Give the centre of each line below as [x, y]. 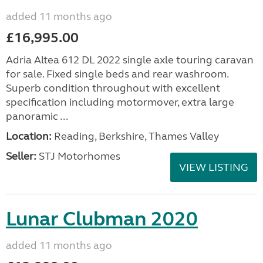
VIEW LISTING [214, 167]
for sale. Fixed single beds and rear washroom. [117, 74]
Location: [29, 136]
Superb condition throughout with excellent [113, 88]
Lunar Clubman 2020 [102, 219]
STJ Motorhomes [78, 156]
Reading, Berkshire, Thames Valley [135, 136]
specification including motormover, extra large [120, 102]
